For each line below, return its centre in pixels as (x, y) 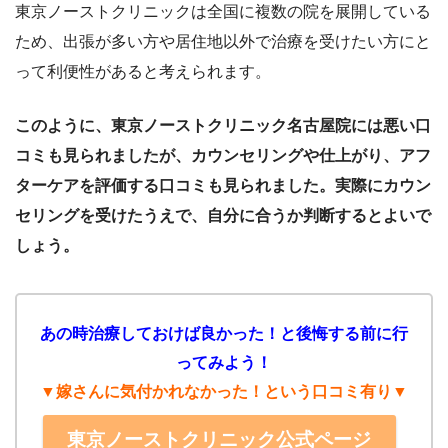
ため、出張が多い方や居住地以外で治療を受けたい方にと (223, 42)
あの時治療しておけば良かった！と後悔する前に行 (224, 334)
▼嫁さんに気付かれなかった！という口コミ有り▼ (224, 392)
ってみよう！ (224, 363)
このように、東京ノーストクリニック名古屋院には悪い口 (223, 126)
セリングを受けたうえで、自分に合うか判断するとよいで (223, 216)
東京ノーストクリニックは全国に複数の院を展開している (223, 12)
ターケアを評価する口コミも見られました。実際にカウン (223, 186)
